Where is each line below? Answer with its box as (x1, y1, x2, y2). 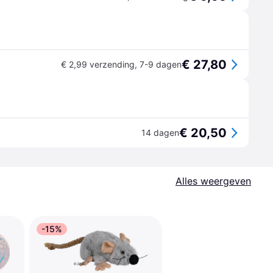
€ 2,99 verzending (61, 59, 135, 69)
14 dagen (141, 127, 179, 138)
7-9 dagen (140, 59, 182, 69)
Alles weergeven (175, 175, 251, 187)
